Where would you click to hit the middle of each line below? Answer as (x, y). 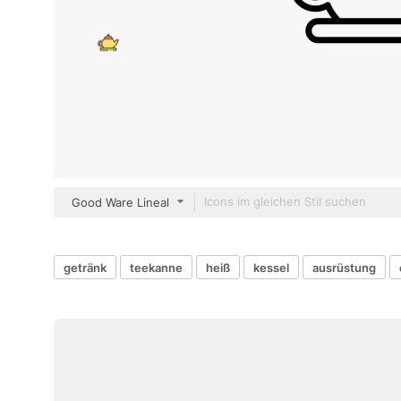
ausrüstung (344, 267)
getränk (85, 267)
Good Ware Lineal (120, 202)
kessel (271, 267)
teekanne (156, 267)
